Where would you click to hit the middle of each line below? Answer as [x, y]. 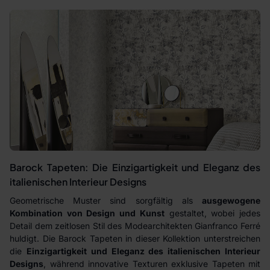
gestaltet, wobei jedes [212, 213]
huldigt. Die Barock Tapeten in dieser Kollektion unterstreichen [135, 238]
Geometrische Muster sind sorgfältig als [106, 200]
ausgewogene [231, 200]
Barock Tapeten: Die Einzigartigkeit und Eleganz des [135, 167]
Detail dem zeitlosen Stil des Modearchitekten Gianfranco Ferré [135, 226]
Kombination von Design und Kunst [87, 213]
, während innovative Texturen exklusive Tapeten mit [152, 264]
